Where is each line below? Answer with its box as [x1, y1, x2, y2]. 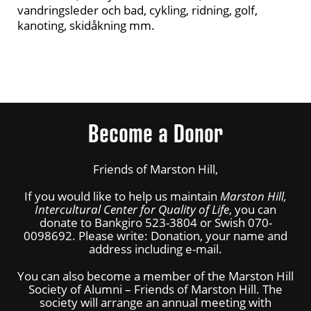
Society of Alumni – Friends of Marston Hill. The [28, 281, 283, 297]
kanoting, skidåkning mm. [17, 17, 155, 33]
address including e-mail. [89, 241, 222, 257]
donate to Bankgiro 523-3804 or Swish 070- [39, 215, 272, 230]
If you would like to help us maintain [24, 188, 220, 204]
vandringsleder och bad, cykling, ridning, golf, [17, 2, 258, 18]
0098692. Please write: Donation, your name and [24, 228, 287, 244]
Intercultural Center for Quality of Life [35, 201, 229, 217]
